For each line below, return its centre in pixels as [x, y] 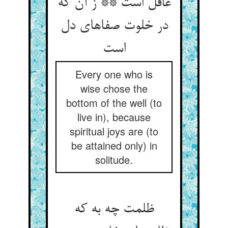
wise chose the [114, 88]
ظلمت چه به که [114, 210]
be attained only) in [114, 145]
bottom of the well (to [114, 103]
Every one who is [114, 74]
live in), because [114, 117]
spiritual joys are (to [114, 131]
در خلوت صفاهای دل [114, 26]
